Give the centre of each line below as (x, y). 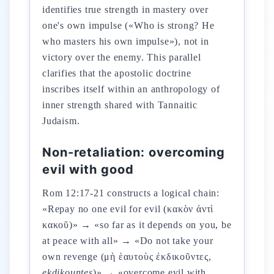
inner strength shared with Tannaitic (120, 105)
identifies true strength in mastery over (126, 9)
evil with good (88, 169)
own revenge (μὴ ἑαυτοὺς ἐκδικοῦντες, (127, 257)
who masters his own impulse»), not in (126, 41)
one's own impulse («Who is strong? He (128, 25)
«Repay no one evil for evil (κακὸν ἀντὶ (128, 209)
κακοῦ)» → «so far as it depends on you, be (137, 225)
